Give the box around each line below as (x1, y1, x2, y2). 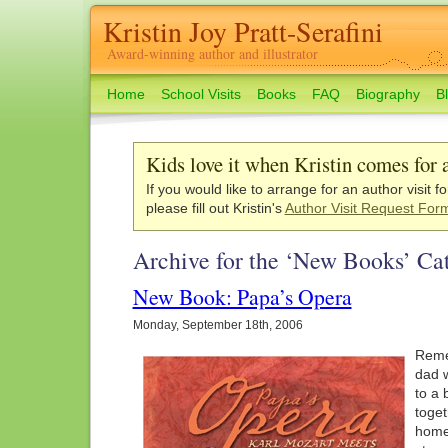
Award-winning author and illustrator (106, 44, 318, 63)
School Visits (160, 86, 241, 102)
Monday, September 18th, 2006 (132, 318, 303, 332)
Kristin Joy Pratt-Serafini (102, 12, 383, 50)
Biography (355, 86, 420, 102)
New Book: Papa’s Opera (132, 282, 352, 311)
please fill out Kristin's (145, 200, 285, 216)
